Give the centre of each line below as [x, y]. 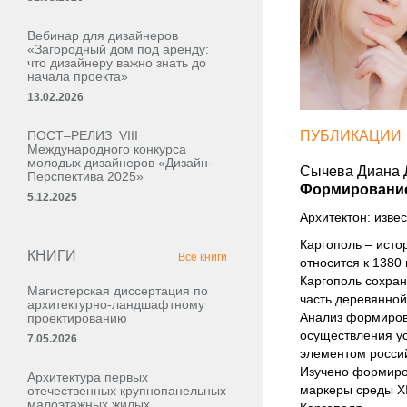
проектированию [77, 318]
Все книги [203, 257]
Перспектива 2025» [85, 176]
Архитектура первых [88, 377]
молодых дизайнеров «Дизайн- [120, 163]
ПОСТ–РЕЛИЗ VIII [83, 135]
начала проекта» [78, 76]
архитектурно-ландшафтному [116, 304]
